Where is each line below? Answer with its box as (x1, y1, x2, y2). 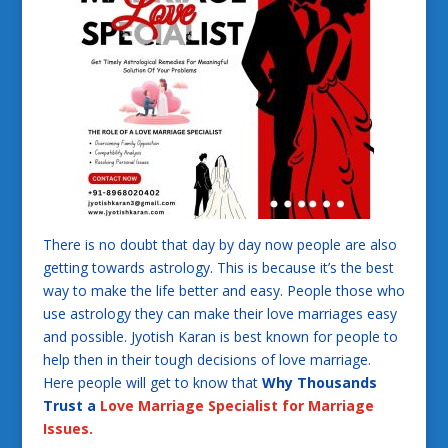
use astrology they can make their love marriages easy (42, 303, 397, 323)
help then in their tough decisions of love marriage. (42, 349, 371, 369)
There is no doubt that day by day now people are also (42, 234, 397, 254)
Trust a (42, 395, 100, 415)
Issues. (42, 418, 93, 438)
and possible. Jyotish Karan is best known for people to (42, 326, 398, 346)
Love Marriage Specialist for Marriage (99, 395, 374, 415)
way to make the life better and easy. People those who (42, 280, 405, 300)
